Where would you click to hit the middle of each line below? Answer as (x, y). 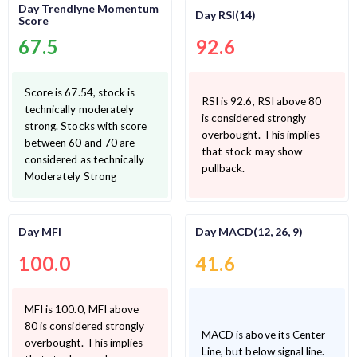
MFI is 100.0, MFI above (82, 310)
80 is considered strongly (85, 326)
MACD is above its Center (264, 334)
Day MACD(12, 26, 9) (249, 231)
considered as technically (85, 160)
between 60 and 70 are (72, 143)
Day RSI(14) (226, 14)
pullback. (224, 168)
